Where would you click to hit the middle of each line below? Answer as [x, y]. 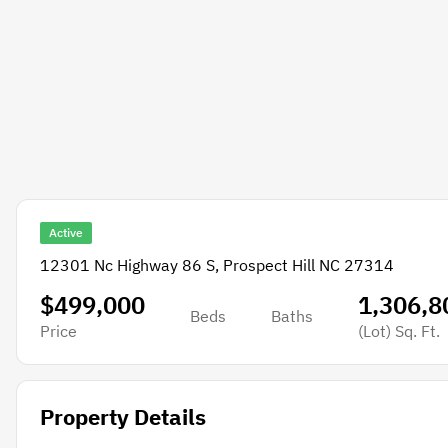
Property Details [122, 417]
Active [65, 232]
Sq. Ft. [415, 331]
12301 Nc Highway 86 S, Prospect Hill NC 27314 [216, 265]
